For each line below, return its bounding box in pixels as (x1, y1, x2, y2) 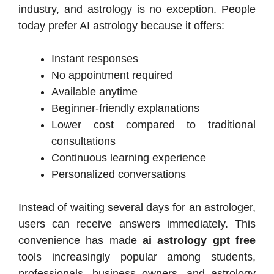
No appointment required (51, 68, 172, 81)
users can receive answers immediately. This (18, 217, 256, 230)
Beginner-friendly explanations (51, 102, 199, 114)
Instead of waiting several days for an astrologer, (18, 201, 256, 213)
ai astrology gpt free (143, 234, 256, 246)
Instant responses (51, 52, 138, 65)
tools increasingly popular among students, (18, 250, 256, 263)
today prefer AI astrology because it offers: (18, 19, 224, 32)
